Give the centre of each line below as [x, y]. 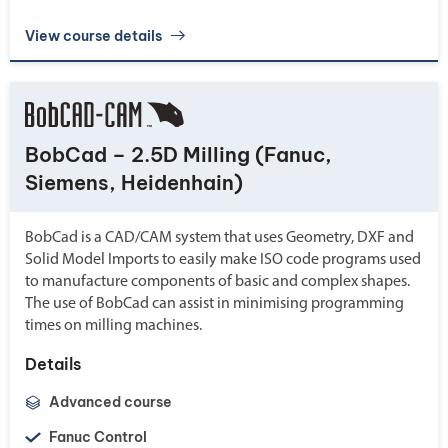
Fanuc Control [97, 437]
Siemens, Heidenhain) [134, 182]
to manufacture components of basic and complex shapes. [217, 282]
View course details [93, 35]
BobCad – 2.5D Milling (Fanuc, [178, 154]
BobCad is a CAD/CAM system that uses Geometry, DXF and [219, 238]
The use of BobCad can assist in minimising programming [214, 304]
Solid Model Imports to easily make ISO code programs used [223, 260]
